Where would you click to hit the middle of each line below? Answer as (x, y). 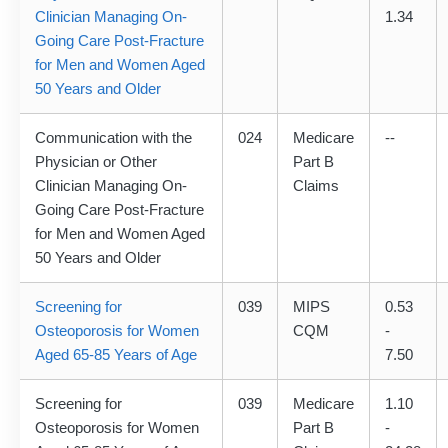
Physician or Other (96, 162)
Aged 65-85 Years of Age (116, 355)
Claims (316, 186)
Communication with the (113, 138)
